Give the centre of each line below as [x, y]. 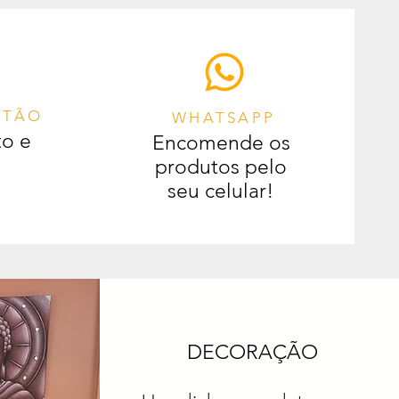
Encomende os [221, 143]
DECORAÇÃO [252, 353]
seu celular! [221, 191]
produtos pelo [221, 167]
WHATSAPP [224, 118]
